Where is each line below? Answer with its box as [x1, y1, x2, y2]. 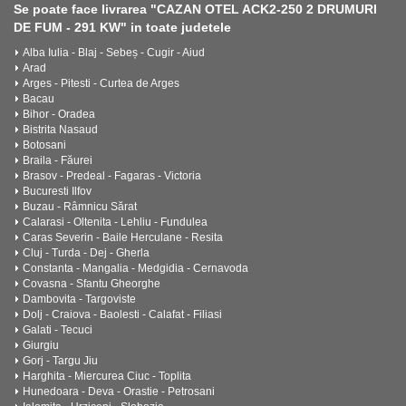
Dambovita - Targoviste [23, 293, 136, 305]
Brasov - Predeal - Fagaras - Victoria [23, 169, 201, 182]
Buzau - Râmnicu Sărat [23, 200, 137, 213]
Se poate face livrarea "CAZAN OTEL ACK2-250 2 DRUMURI [14, 2, 377, 16]
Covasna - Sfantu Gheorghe [23, 277, 160, 290]
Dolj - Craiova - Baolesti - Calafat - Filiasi [23, 308, 222, 321]
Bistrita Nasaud [23, 123, 98, 136]
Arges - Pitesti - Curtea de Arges [23, 77, 179, 90]
